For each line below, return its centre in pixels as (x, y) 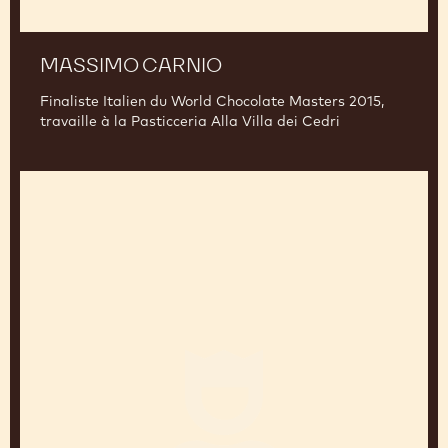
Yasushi (49, 435)
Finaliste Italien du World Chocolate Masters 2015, (212, 353)
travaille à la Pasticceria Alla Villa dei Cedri (190, 373)
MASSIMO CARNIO (131, 317)
